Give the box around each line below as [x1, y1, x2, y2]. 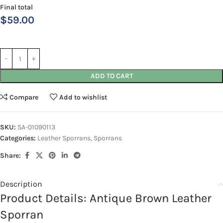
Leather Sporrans [37, 134, 91, 143]
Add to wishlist [59, 93, 108, 102]
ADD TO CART [90, 72, 133, 81]
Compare [9, 93, 39, 102]
